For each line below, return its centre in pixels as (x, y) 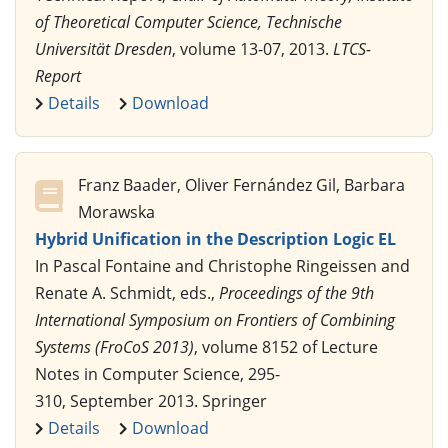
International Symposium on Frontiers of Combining (215, 319)
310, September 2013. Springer (151, 400)
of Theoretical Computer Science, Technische (188, 21)
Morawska (116, 211)
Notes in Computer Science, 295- (157, 373)
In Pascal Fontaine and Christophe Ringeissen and (222, 265)
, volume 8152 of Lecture (286, 346)
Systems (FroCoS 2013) (114, 346)
